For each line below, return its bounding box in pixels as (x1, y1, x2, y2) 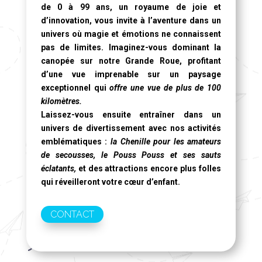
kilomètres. (40, 96, 82, 106)
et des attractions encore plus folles (75, 164, 222, 173)
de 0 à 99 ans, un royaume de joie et (40, 2, 222, 12)
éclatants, (40, 164, 76, 173)
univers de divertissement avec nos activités (40, 123, 222, 133)
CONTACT (50, 209, 94, 220)
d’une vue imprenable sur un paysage (40, 70, 222, 79)
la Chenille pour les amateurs (110, 137, 222, 146)
